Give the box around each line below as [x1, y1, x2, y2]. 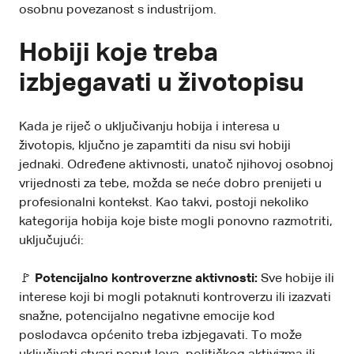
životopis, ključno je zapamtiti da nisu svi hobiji [19, 139, 291, 153]
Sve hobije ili [258, 272, 334, 285]
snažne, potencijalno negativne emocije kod [19, 310, 275, 323]
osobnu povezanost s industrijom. [19, 3, 217, 17]
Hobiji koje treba [19, 40, 218, 66]
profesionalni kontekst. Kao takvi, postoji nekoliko [19, 196, 309, 209]
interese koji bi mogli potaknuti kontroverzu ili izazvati [19, 291, 331, 304]
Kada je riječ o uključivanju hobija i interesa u [19, 120, 280, 134]
